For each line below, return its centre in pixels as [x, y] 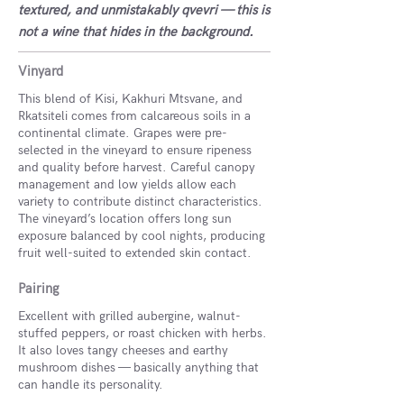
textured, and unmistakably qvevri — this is [144, 10]
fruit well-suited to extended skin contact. [135, 253]
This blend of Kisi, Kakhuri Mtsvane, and [130, 99]
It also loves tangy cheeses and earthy [123, 350]
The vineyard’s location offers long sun [125, 219]
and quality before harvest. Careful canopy [137, 167]
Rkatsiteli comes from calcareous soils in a [134, 116]
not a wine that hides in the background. [136, 32]
